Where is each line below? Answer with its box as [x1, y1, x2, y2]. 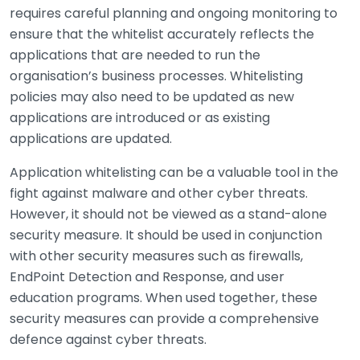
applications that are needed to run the [10, 46, 260, 64]
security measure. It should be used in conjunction [10, 226, 322, 244]
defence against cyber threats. [10, 330, 207, 349]
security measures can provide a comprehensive [10, 309, 319, 328]
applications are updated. [10, 129, 172, 148]
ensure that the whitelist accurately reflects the [10, 25, 314, 43]
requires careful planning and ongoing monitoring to [10, 4, 337, 22]
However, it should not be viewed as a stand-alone [10, 205, 327, 223]
